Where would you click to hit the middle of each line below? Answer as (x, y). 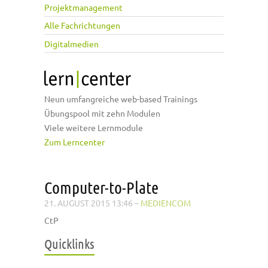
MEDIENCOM (166, 203)
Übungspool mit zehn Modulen (102, 113)
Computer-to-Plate (101, 188)
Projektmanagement (83, 7)
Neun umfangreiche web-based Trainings (121, 99)
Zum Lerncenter (74, 142)
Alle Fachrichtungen (82, 25)
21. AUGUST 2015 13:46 (89, 203)
